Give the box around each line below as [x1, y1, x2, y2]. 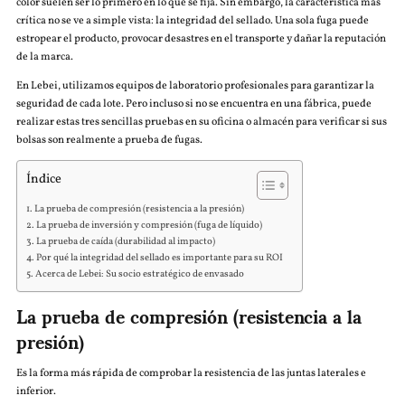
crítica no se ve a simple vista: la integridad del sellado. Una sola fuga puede [15, 14, 369, 28]
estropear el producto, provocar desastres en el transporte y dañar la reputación [15, 32, 386, 46]
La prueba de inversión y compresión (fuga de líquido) [36, 219, 263, 232]
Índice [25, 170, 61, 189]
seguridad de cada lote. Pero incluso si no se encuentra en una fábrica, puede [15, 97, 372, 111]
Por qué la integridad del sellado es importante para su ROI [36, 251, 284, 265]
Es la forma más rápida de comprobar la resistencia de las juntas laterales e [15, 366, 366, 381]
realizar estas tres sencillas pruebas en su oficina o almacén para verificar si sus [15, 115, 387, 129]
